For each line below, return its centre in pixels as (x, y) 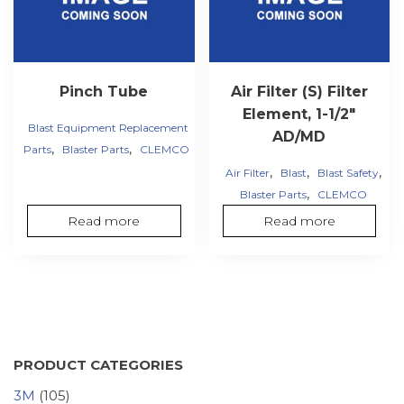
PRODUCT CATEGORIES (98, 365)
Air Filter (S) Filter (299, 92)
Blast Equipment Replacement (109, 128)
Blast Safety (349, 173)
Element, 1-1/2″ (299, 115)
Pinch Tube (104, 92)
